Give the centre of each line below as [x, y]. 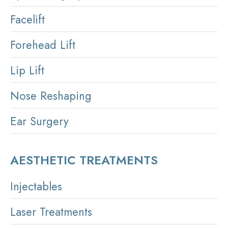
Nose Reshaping [51, 95]
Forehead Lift [43, 45]
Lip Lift [27, 70]
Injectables [36, 187]
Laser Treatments [51, 212]
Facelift [27, 19]
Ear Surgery [39, 121]
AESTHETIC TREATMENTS [84, 160]
